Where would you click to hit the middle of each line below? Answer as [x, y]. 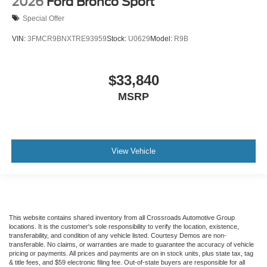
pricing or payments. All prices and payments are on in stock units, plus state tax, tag [131, 254]
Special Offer [44, 18]
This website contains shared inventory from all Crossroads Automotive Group [122, 218]
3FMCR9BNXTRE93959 [67, 39]
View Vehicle [133, 151]
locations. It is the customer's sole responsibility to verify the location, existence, [124, 227]
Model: [162, 39]
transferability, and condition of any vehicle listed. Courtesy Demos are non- [118, 236]
